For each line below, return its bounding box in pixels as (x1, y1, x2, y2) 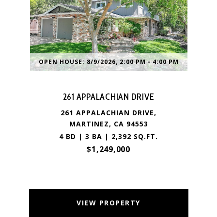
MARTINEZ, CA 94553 (69, 119, 148, 128)
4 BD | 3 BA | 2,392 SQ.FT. (59, 132, 158, 141)
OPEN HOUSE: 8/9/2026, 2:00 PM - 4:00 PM (38, 58, 179, 66)
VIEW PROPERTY (77, 198, 140, 207)
